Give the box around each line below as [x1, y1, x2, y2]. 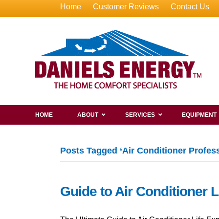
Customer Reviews [92, 2, 159, 11]
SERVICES [125, 111, 155, 118]
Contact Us [170, 2, 209, 11]
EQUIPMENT [182, 111, 217, 118]
